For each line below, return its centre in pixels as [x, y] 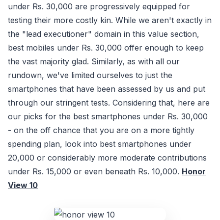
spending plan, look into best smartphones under [100, 144]
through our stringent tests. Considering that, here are [109, 103]
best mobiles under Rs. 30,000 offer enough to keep [106, 48]
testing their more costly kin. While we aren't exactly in [110, 20]
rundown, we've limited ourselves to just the [90, 75]
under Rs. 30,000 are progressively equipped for [99, 7]
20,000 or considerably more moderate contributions [107, 158]
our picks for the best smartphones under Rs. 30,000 [108, 117]
